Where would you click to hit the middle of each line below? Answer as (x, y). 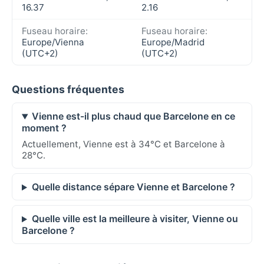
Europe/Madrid (173, 42)
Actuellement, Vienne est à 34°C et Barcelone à (123, 144)
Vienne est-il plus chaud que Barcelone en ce (133, 116)
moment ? (44, 128)
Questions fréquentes (68, 90)
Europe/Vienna (53, 42)
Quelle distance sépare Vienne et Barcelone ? (133, 187)
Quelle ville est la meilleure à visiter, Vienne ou (135, 219)
